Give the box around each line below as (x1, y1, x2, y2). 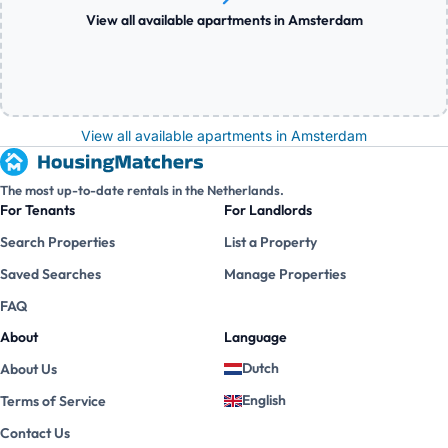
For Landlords (224, 201, 312, 219)
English (242, 391, 286, 409)
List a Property (224, 233, 317, 251)
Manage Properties (224, 265, 346, 283)
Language (224, 328, 287, 346)
